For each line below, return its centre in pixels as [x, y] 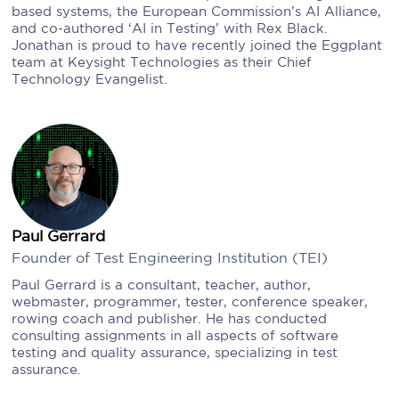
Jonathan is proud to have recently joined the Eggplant [197, 46]
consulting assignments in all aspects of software [175, 336]
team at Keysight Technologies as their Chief [162, 63]
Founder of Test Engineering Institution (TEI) [170, 259]
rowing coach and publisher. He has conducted [170, 319]
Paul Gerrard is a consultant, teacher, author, [162, 285]
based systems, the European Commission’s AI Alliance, [197, 12]
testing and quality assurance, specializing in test [175, 353]
